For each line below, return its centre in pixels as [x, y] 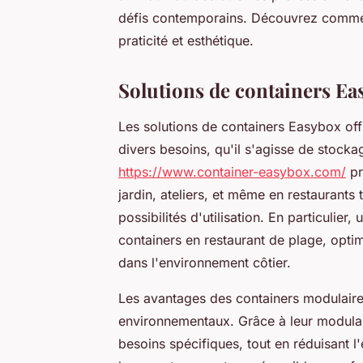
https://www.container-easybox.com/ [232, 172]
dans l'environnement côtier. [205, 263]
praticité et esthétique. [186, 41]
